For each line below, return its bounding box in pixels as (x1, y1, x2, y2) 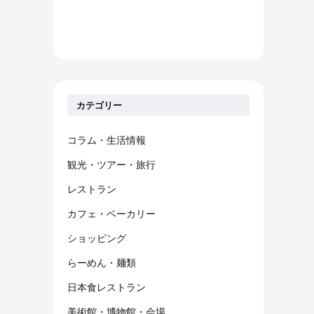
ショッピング (67, 232, 126, 244)
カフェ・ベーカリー (67, 207, 156, 219)
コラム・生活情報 (67, 134, 146, 146)
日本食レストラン (67, 281, 146, 293)
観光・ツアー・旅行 (67, 158, 156, 170)
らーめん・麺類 (67, 257, 136, 268)
